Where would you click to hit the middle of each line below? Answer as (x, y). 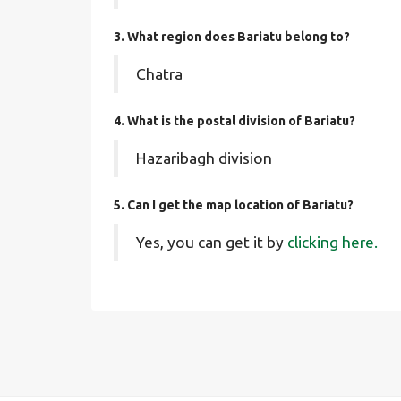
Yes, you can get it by (212, 242)
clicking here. (333, 242)
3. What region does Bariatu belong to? (232, 37)
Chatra (159, 74)
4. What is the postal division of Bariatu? (235, 121)
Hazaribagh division (204, 158)
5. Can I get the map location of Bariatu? (234, 205)
